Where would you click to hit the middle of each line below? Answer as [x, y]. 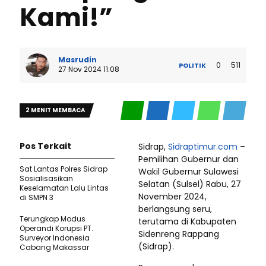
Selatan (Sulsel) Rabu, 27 [190, 184]
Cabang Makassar [54, 247]
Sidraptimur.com [203, 147]
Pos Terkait [45, 146]
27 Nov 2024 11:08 [89, 69]
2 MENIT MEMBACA [55, 110]
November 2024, [172, 197]
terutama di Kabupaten [187, 221]
